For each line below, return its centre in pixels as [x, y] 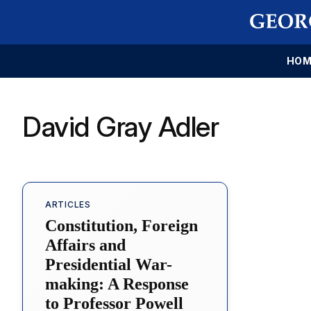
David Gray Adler [120, 126]
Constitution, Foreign [121, 225]
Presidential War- [109, 264]
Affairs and [85, 245]
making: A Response [117, 284]
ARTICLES [68, 204]
